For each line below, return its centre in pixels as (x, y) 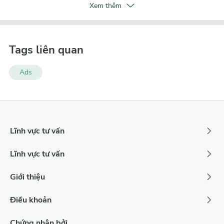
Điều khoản (31, 200)
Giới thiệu (27, 177)
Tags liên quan (46, 50)
